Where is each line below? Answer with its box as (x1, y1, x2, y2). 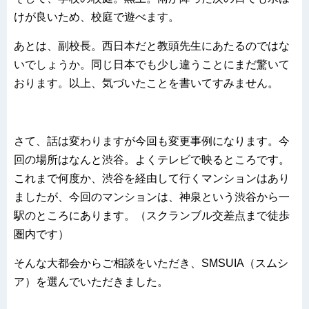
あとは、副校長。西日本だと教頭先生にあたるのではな (14, 40, 290, 52)
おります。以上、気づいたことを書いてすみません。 (14, 77, 279, 90)
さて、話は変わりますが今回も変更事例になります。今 (14, 135, 290, 148)
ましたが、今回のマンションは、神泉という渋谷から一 (14, 191, 290, 203)
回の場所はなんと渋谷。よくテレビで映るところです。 (14, 154, 290, 166)
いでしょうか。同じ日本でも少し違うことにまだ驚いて (14, 59, 290, 71)
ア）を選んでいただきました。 (14, 276, 168, 288)
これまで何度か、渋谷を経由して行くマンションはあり (14, 172, 290, 185)
